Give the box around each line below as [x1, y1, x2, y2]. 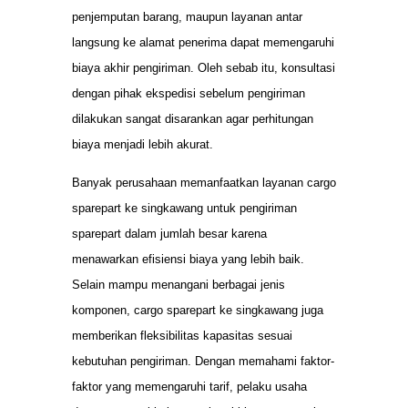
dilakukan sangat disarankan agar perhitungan [72, 111, 313, 126]
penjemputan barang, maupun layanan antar [72, 9, 302, 24]
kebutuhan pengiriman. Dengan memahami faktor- [72, 354, 334, 369]
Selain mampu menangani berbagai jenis [72, 278, 285, 292]
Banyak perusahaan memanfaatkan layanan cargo [72, 176, 336, 190]
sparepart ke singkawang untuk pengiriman [72, 201, 297, 216]
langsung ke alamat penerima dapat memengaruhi [72, 35, 334, 49]
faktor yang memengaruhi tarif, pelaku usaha [72, 380, 307, 394]
